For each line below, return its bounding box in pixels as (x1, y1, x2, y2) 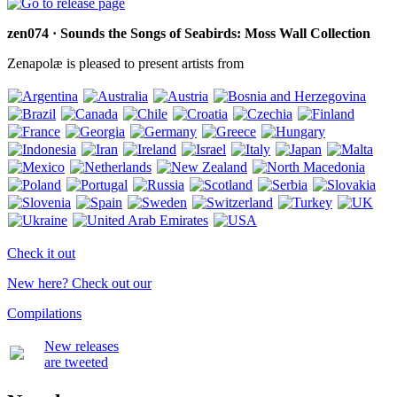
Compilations (7, 306, 82, 322)
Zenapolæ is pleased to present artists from (7, 56, 244, 72)
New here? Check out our (7, 276, 152, 292)
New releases (44, 339, 119, 354)
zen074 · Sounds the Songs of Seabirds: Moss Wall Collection (7, 26, 370, 42)
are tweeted (44, 354, 108, 370)
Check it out (7, 245, 75, 261)
